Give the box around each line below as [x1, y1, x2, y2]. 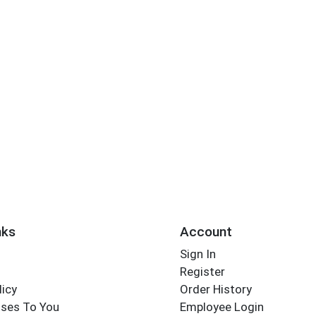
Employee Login [179, 300, 264, 315]
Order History [179, 282, 252, 297]
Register [179, 265, 225, 279]
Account [179, 223, 232, 240]
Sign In [179, 247, 216, 262]
